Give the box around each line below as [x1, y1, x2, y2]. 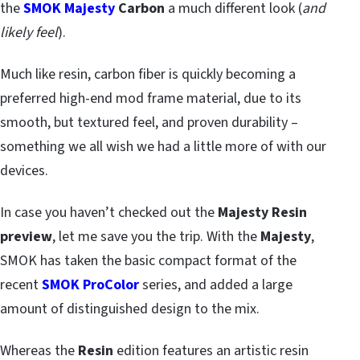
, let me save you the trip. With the [52, 227, 257, 247]
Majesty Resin [218, 202, 307, 223]
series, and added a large [139, 275, 292, 296]
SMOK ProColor [42, 275, 139, 296]
